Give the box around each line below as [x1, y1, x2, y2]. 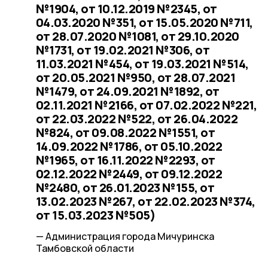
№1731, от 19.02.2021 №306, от [35, 42, 209, 58]
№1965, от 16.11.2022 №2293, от [35, 152, 215, 168]
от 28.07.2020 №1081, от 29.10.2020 [35, 28, 239, 44]
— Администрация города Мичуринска [35, 230, 214, 243]
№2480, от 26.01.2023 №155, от [35, 179, 214, 196]
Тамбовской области [35, 242, 134, 255]
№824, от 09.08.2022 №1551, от [35, 124, 215, 141]
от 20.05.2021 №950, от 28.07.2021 [35, 69, 235, 86]
